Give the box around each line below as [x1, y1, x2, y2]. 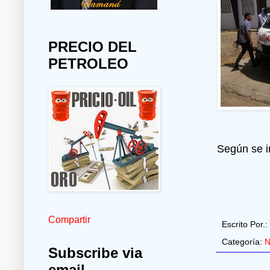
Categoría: [222, 237, 265, 247]
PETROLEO [48, 55, 128, 72]
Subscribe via [48, 245, 142, 262]
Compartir [48, 215, 90, 225]
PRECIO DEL [48, 39, 137, 55]
